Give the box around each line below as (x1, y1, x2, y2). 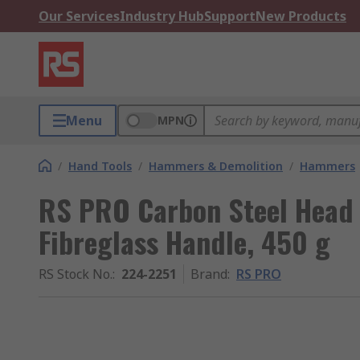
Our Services (39, 7, 120, 25)
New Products (256, 7, 346, 25)
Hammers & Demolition (149, 158, 283, 174)
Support (204, 7, 256, 25)
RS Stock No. (39, 265, 112, 283)
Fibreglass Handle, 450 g (39, 220, 330, 263)
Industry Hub (120, 7, 204, 25)
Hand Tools (68, 158, 132, 174)
